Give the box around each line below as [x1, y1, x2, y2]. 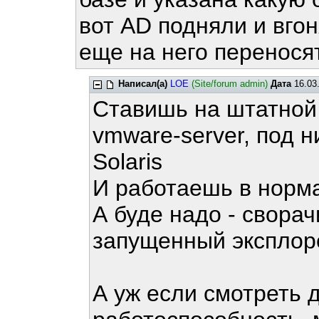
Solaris [93, 149, 163, 174]
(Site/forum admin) [192, 78, 268, 89]
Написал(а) [118, 78, 168, 89]
